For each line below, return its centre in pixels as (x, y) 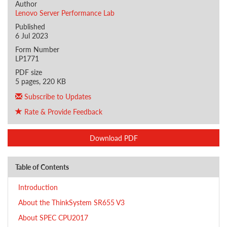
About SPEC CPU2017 (53, 217)
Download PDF (113, 138)
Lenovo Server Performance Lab (65, 13)
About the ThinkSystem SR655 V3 (71, 202)
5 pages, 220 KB (41, 81)
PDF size (29, 72)
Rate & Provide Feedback (62, 111)
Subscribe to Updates (57, 96)
